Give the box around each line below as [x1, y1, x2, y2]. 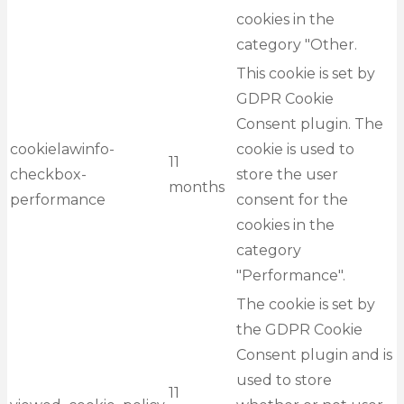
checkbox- [10, 166, 87, 184]
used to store [236, 372, 332, 390]
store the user [236, 166, 338, 184]
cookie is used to [236, 141, 354, 159]
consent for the [236, 191, 348, 209]
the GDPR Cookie [236, 321, 363, 339]
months [169, 179, 225, 197]
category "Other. [236, 36, 357, 54]
